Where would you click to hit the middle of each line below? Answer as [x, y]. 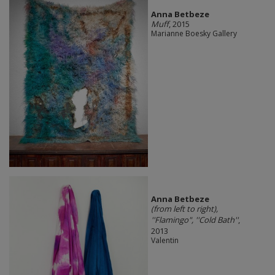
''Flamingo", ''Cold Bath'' [194, 219]
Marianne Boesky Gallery [194, 34]
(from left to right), [184, 208]
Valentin [165, 240]
